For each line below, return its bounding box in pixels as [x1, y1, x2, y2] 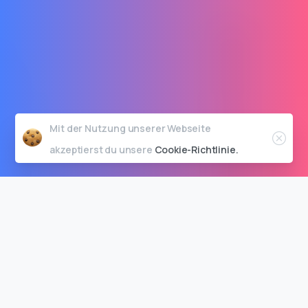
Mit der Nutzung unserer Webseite [49, 122, 211, 135]
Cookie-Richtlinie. [154, 143, 239, 156]
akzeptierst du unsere [49, 143, 155, 156]
